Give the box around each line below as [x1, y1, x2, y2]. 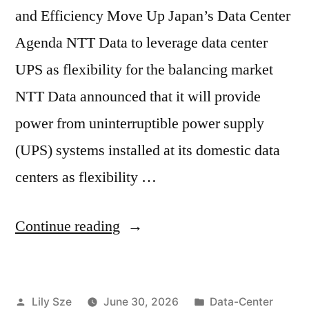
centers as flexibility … [15, 167, 157, 187]
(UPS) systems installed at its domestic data [15, 140, 280, 160]
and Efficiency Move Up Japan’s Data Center [15, 6, 290, 26]
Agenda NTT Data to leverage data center [15, 32, 268, 52]
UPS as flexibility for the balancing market [15, 59, 273, 79]
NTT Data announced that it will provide [15, 86, 261, 106]
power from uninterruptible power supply [15, 113, 264, 133]
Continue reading [15, 216, 120, 236]
